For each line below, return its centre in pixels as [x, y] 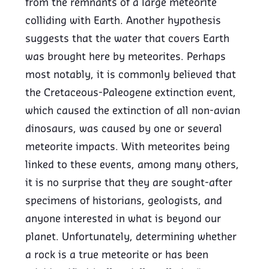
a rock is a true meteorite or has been [117, 255]
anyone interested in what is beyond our [123, 219]
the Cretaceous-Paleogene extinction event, [131, 93]
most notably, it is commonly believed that [131, 75]
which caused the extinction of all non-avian [133, 111]
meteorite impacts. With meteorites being [128, 147]
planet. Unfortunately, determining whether [131, 237]
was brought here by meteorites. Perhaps [126, 57]
